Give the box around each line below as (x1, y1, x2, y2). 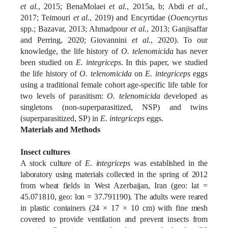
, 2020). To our (150, 35, 208, 44)
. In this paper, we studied (121, 58, 208, 67)
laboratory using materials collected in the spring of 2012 (20, 169, 208, 179)
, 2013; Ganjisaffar (147, 24, 208, 33)
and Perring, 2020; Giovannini (20, 35, 132, 44)
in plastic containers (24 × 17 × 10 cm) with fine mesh (20, 203, 208, 212)
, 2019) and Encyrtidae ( (90, 13, 171, 22)
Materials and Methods (20, 125, 100, 134)
